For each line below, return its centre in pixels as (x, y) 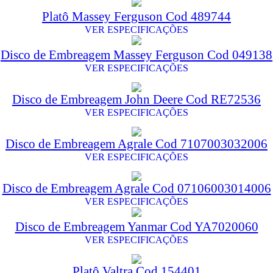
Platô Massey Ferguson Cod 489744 (136, 17)
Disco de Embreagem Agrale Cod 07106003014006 (136, 189)
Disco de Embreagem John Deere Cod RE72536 (136, 100)
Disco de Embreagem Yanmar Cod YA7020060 (136, 227)
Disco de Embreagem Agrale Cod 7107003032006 (136, 144)
